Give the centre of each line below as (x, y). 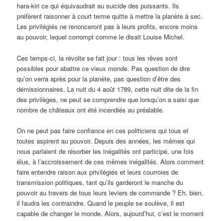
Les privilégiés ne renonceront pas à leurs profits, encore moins (108, 27)
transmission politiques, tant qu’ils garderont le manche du (100, 182)
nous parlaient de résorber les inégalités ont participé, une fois (106, 151)
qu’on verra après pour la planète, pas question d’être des (99, 78)
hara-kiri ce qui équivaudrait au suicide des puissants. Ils (98, 6)
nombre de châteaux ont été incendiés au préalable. (91, 110)
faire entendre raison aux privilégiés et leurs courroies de (98, 172)
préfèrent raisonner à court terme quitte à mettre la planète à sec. (110, 16)
